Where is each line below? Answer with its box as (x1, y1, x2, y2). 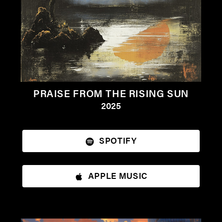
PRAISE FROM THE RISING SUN (33, 85, 189, 100)
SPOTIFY (99, 134, 137, 147)
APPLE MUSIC (88, 169, 148, 182)
